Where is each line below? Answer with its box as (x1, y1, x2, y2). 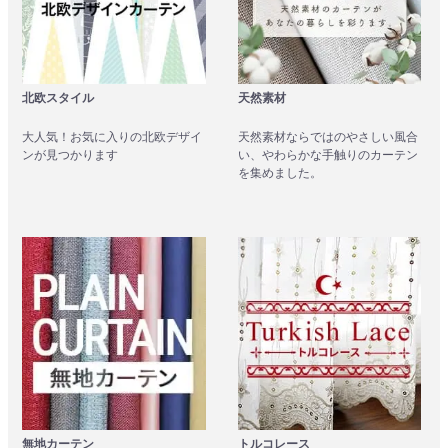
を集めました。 (237, 165, 322, 180)
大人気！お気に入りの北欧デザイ (22, 129, 203, 144)
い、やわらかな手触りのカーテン (237, 147, 418, 162)
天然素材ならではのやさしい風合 (237, 129, 418, 144)
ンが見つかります (22, 147, 119, 162)
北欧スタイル (22, 90, 95, 105)
